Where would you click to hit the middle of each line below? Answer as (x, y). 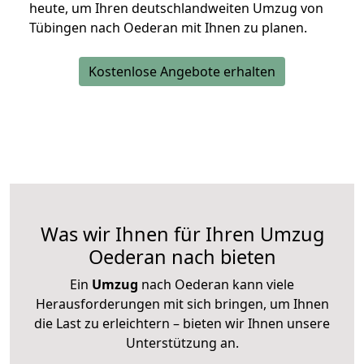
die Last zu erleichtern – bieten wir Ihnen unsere (182, 324)
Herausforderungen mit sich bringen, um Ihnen (182, 304)
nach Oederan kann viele (216, 285)
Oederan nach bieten (182, 257)
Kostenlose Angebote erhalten (182, 72)
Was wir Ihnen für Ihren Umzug (182, 234)
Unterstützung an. (182, 343)
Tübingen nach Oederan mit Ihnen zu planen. (168, 28)
